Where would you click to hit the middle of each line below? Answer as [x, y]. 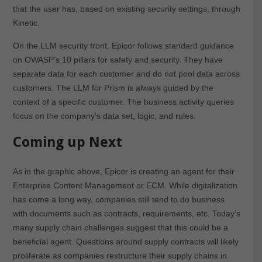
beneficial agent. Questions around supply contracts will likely [125, 241]
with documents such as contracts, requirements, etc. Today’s [126, 213]
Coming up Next [67, 142]
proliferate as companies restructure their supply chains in [120, 255]
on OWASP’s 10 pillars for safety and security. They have [118, 59]
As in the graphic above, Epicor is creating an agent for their [123, 171]
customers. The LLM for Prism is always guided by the [113, 87]
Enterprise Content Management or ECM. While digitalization [125, 185]
